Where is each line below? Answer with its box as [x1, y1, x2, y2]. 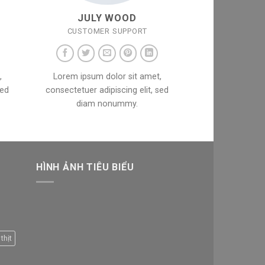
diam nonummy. [76, 99, 138, 109]
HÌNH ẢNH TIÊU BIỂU [36, 161, 134, 173]
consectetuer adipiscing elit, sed [46, 85, 169, 96]
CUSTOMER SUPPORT [67, 26, 147, 35]
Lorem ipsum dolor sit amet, [53, 72, 161, 82]
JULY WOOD [77, 12, 137, 24]
